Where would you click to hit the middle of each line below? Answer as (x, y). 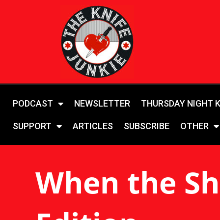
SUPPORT (32, 126)
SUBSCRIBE (147, 126)
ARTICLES (93, 126)
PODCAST (33, 103)
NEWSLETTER (102, 103)
